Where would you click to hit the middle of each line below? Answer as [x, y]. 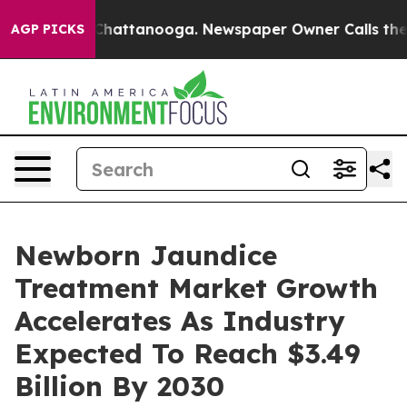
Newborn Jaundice [146, 255]
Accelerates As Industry [180, 321]
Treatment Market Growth [196, 288]
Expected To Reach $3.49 [188, 353]
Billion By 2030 [119, 386]
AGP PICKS [48, 29]
